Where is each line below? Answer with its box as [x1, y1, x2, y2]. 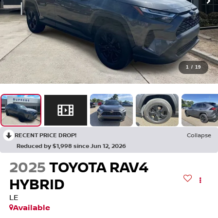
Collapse [187, 130, 211, 139]
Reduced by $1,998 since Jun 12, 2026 [17, 141, 126, 150]
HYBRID [9, 174, 65, 194]
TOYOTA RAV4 [49, 157, 148, 177]
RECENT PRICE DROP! [15, 130, 76, 139]
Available [13, 202, 50, 213]
